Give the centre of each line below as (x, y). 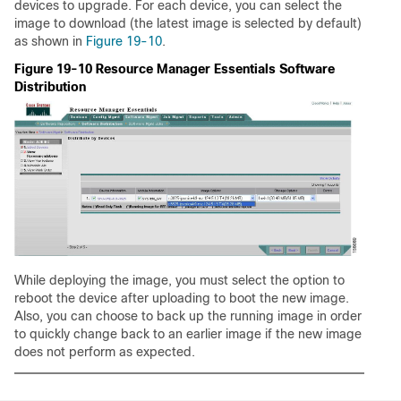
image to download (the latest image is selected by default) (188, 23)
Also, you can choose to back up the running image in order (188, 316)
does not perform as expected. (105, 352)
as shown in (50, 41)
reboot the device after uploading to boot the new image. (182, 299)
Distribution (50, 86)
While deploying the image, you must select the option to (179, 281)
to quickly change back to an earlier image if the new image (188, 334)
